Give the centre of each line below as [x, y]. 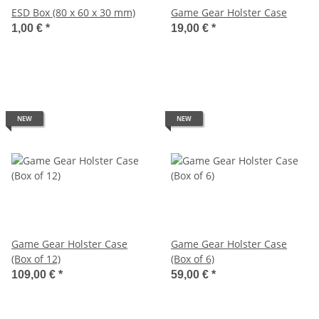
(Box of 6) [193, 258]
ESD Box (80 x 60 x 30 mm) [73, 12]
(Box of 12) [36, 258]
